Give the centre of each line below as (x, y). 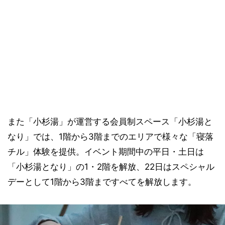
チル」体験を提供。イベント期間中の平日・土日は (106, 152)
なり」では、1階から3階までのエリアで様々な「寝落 (110, 137)
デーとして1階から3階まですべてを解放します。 (102, 182)
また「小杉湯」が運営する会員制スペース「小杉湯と (110, 122)
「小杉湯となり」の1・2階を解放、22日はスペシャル (111, 167)
